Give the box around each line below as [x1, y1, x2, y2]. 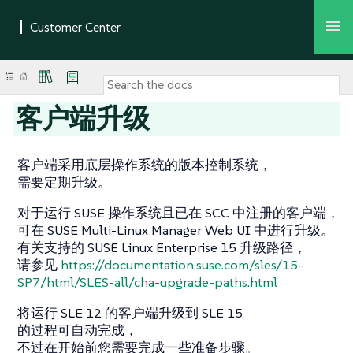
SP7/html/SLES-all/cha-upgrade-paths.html [17, 273, 277, 291]
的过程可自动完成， [17, 321, 138, 339]
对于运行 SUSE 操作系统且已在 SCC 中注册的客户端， [17, 204, 340, 221]
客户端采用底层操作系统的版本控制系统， [17, 156, 272, 173]
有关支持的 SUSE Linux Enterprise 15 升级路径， [17, 239, 307, 256]
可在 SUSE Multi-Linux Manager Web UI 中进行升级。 [17, 221, 334, 239]
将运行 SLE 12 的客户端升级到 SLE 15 [17, 304, 243, 321]
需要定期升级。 [17, 173, 111, 191]
